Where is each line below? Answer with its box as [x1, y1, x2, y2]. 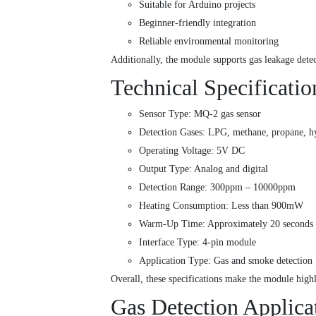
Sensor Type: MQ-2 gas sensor [139, 109, 261, 120]
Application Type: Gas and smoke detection [139, 255, 312, 267]
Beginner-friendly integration [139, 18, 256, 29]
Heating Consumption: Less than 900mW [139, 200, 303, 212]
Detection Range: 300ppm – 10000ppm [139, 182, 296, 193]
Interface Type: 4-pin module [139, 237, 256, 248]
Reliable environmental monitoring [139, 36, 279, 47]
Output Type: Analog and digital [139, 164, 268, 175]
